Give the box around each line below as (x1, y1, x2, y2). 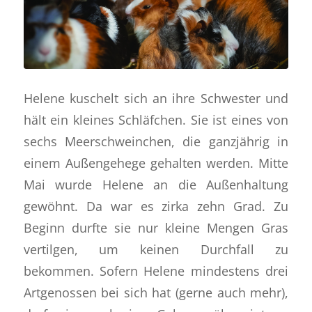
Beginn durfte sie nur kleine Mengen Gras (23, 218, 289, 236)
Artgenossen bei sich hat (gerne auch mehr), (23, 283, 289, 301)
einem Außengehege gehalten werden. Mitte (23, 153, 289, 171)
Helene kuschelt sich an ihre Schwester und (23, 88, 289, 107)
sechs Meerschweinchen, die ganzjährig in (23, 132, 289, 150)
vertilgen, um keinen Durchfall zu (23, 240, 289, 258)
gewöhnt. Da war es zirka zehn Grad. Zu (23, 196, 289, 214)
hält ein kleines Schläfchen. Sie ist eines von (23, 110, 289, 128)
